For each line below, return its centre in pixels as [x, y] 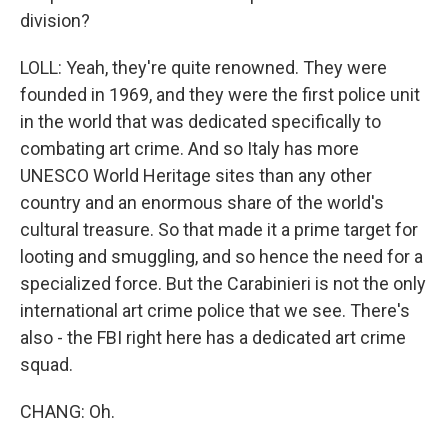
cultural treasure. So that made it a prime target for [219, 229]
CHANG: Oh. [67, 411]
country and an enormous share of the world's [202, 202]
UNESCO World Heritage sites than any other [196, 175]
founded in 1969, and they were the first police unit [220, 94]
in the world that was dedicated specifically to [200, 121]
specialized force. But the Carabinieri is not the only [223, 283]
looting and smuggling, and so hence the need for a [221, 256]
